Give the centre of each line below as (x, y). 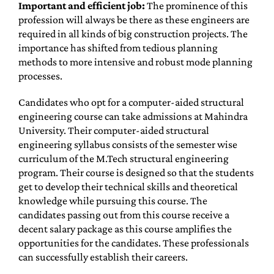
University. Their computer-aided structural (113, 130)
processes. (40, 76)
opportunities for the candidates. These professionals (133, 243)
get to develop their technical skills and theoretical (128, 187)
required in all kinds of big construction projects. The (133, 34)
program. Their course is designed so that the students (136, 172)
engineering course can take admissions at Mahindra (133, 116)
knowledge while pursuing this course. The (113, 201)
